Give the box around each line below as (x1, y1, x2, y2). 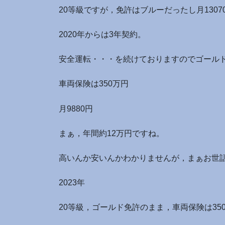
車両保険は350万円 (59, 79, 129, 88)
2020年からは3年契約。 (59, 30, 146, 39)
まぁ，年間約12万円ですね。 (59, 129, 164, 138)
